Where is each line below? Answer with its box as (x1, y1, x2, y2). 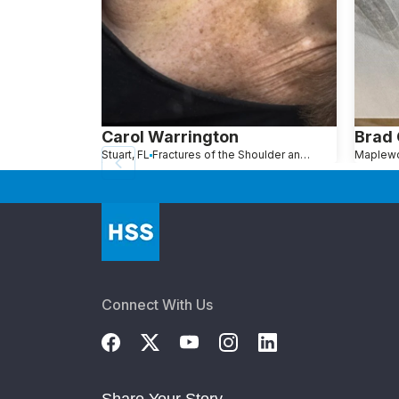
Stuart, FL (102, 148, 150, 162)
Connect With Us (102, 296, 213, 314)
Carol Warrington (102, 127, 239, 147)
